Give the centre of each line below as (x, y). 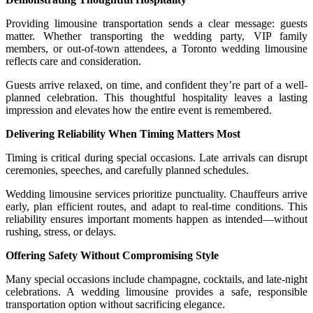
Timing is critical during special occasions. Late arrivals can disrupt (156, 157)
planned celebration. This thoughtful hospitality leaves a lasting (156, 97)
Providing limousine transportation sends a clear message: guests (156, 23)
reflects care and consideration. (73, 61)
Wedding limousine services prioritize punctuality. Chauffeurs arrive (156, 194)
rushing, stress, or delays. (61, 231)
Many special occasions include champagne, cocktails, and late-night (156, 279)
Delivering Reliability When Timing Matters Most (123, 133)
